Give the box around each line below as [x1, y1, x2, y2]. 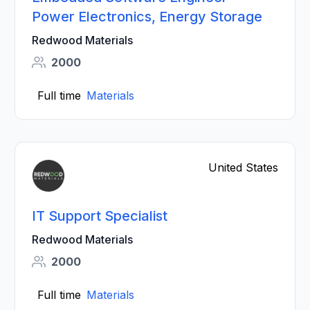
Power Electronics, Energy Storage [32, 8, 263, 25]
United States [208, 161, 278, 174]
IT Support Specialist [32, 208, 168, 224]
